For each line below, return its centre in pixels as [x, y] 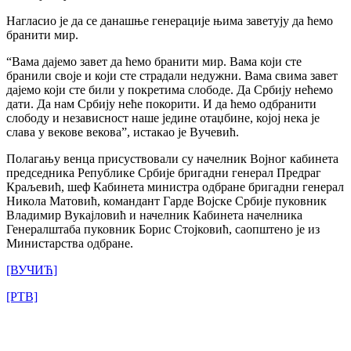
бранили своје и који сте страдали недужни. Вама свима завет [172, 75]
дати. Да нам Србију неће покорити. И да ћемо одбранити [161, 103]
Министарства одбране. [70, 243]
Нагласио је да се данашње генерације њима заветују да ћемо [170, 20]
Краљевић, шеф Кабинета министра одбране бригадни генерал [175, 186]
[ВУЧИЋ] [32, 270]
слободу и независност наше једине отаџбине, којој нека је [163, 118]
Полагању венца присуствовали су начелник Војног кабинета [172, 158]
